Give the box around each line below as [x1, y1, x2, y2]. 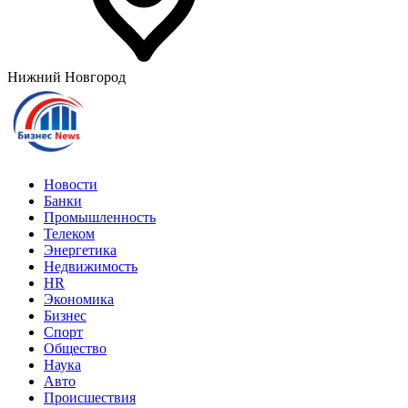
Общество [44, 341, 107, 356]
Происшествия [44, 390, 136, 405]
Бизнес [44, 308, 87, 323]
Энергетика [44, 242, 117, 258]
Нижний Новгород [7, 69, 126, 85]
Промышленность [44, 209, 156, 225]
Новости [44, 177, 97, 192]
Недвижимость [44, 259, 138, 274]
